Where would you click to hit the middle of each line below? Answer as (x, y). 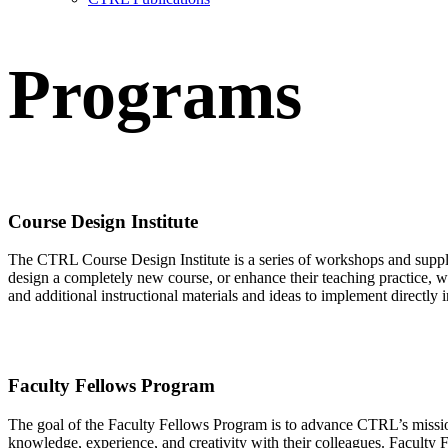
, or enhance (249, 278)
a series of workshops (318, 260)
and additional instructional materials (123, 296)
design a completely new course (108, 278)
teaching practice (373, 278)
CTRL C (65, 260)
